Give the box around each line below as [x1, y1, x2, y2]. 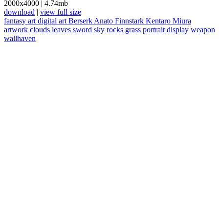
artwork [4, 25, 30, 34]
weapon [191, 25, 215, 34]
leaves [52, 25, 73, 34]
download [4, 8, 35, 16]
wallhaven [4, 34, 36, 43]
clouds [30, 25, 52, 34]
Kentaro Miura [146, 17, 191, 25]
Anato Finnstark [94, 17, 146, 25]
